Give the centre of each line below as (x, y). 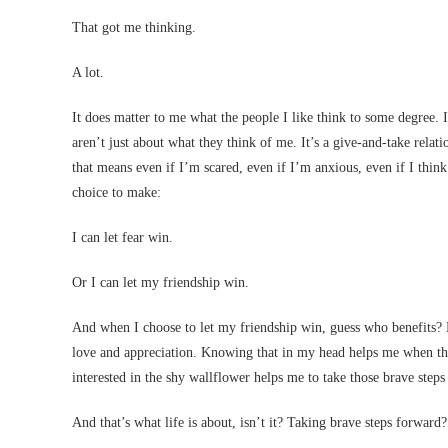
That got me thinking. (134, 27)
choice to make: (116, 192)
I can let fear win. (122, 237)
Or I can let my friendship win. (160, 282)
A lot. (88, 72)
